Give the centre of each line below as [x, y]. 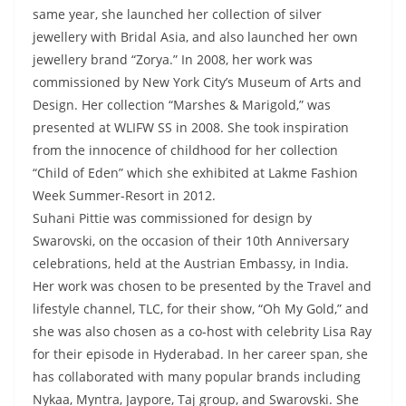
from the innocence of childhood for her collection [185, 150]
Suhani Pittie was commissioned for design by [172, 218]
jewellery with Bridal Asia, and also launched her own [195, 37]
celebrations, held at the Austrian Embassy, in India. [191, 263]
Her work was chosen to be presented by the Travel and [202, 286]
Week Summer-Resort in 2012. [124, 195]
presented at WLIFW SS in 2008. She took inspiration [191, 127]
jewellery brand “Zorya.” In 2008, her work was [173, 59]
